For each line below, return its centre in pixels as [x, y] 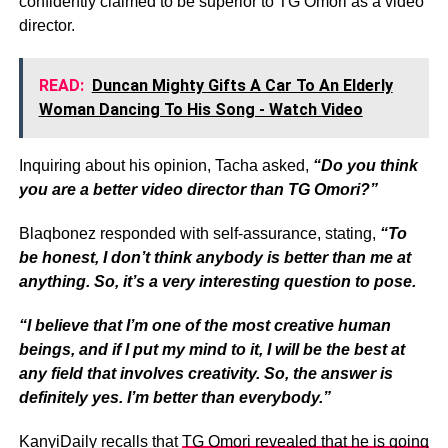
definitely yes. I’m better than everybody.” [174, 397]
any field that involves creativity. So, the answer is [205, 373]
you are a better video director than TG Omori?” [198, 189]
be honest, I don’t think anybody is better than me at [214, 257]
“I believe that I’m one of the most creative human [204, 325]
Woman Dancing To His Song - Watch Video [200, 109]
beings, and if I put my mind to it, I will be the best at [211, 349]
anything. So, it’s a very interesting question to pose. [217, 281]
